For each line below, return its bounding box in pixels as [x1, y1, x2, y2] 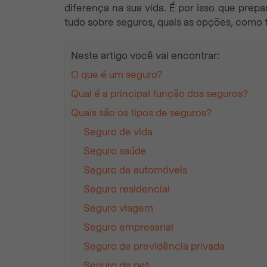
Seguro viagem [83, 203, 153, 215]
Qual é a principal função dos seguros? [71, 88, 250, 100]
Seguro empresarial [83, 222, 173, 234]
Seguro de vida [83, 126, 153, 138]
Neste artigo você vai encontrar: [71, 50, 219, 62]
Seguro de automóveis [83, 164, 187, 176]
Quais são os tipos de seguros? [71, 107, 212, 119]
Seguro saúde [83, 145, 147, 157]
